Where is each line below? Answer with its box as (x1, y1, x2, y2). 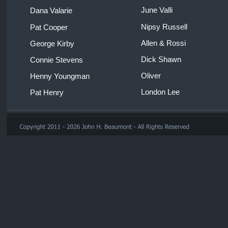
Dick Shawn (141, 55, 183, 64)
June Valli (141, 6, 175, 15)
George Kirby (30, 39, 74, 48)
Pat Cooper (30, 23, 70, 32)
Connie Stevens (30, 55, 85, 64)
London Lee (141, 88, 182, 97)
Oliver (141, 72, 163, 80)
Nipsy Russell (141, 22, 189, 31)
